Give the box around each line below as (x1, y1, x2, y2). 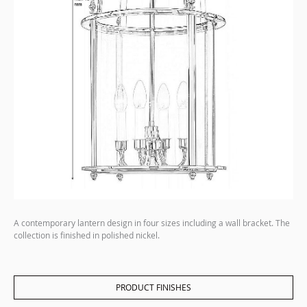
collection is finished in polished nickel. (14, 230, 160, 241)
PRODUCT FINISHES (116, 282, 191, 293)
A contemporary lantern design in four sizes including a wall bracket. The (14, 217, 290, 229)
